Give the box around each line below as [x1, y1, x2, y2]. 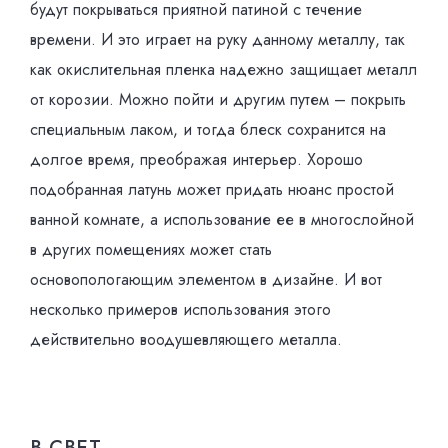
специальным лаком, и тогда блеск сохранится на [30, 118, 386, 141]
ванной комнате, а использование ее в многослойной [30, 208, 414, 231]
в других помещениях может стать [30, 238, 272, 261]
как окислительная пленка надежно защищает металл [30, 58, 417, 81]
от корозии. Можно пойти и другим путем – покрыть [30, 88, 406, 111]
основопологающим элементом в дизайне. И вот [30, 268, 382, 291]
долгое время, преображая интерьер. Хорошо [30, 148, 363, 171]
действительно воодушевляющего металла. [30, 328, 342, 351]
